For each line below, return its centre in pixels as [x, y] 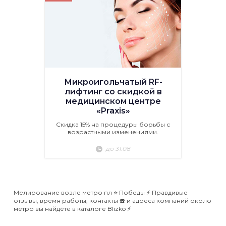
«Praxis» [113, 111]
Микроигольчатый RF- [113, 82]
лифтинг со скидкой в [113, 92]
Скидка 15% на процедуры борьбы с [113, 124]
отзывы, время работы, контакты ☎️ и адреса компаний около [112, 201]
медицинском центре [113, 101]
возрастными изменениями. [113, 132]
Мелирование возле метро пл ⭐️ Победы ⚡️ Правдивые [101, 192]
